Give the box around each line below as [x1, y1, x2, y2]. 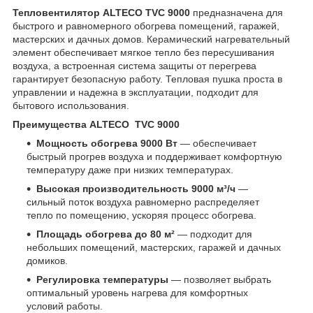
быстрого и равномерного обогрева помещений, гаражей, [13, 20, 279, 31]
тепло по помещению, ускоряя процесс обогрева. [27, 209, 256, 221]
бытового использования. [13, 99, 129, 111]
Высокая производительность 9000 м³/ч [36, 182, 235, 194]
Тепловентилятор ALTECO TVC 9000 [13, 6, 190, 18]
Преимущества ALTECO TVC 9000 [13, 118, 182, 130]
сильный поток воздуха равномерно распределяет [27, 196, 259, 208]
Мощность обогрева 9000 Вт [36, 137, 177, 149]
